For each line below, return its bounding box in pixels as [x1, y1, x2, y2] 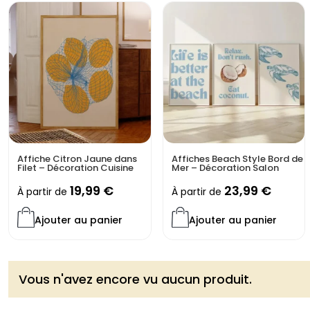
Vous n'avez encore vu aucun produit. [19, 271, 252, 289]
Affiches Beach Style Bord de [171, 152, 303, 165]
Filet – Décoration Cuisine [17, 161, 134, 174]
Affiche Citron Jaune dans [17, 152, 137, 165]
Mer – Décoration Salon [171, 161, 279, 174]
